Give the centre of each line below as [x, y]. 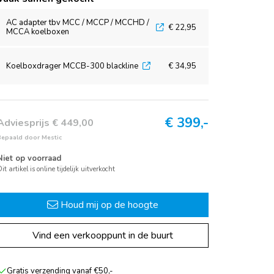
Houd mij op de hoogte [108, 205]
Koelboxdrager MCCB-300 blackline [72, 66]
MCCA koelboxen [38, 32]
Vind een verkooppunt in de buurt [103, 235]
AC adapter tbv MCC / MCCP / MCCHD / [78, 23]
